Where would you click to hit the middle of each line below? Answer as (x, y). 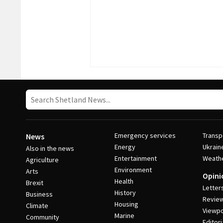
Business (39, 194)
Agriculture (42, 160)
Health (124, 181)
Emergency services (145, 135)
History (125, 193)
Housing (126, 204)
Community (43, 217)
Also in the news (50, 148)
